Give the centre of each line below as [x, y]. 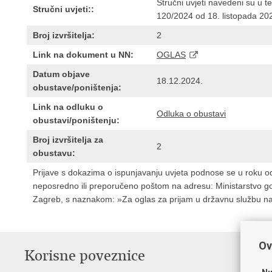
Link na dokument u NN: [83, 55]
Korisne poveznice [85, 256]
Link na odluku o [68, 107]
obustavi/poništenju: [76, 120]
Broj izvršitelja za [68, 140]
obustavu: [54, 153]
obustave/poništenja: [77, 87]
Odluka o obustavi [191, 114]
